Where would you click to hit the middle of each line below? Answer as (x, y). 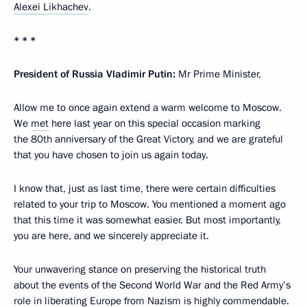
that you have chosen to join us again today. (111, 155)
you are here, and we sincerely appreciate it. (111, 236)
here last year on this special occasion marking (155, 123)
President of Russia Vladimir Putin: (95, 74)
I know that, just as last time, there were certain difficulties (145, 188)
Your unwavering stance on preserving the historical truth (140, 269)
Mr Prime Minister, (218, 74)
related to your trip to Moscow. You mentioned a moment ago (150, 204)
